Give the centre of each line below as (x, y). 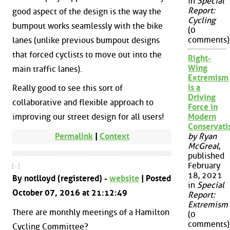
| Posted (155, 178)
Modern (202, 117)
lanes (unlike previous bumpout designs (86, 40)
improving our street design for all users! (88, 117)
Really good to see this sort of (68, 88)
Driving (202, 98)
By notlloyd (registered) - (61, 178)
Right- (200, 59)
